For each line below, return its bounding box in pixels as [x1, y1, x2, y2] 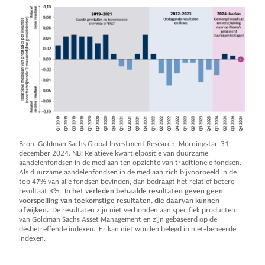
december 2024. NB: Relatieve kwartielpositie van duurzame [19, 148, 208, 157]
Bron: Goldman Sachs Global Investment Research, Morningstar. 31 [19, 138, 229, 148]
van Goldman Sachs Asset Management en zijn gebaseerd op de [19, 214, 217, 224]
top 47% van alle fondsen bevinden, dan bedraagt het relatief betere [19, 176, 234, 186]
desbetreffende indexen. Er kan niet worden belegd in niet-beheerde [19, 224, 236, 233]
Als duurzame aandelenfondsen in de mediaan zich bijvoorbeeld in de [19, 167, 237, 176]
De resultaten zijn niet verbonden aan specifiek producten [52, 205, 235, 214]
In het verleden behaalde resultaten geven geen [64, 186, 223, 195]
